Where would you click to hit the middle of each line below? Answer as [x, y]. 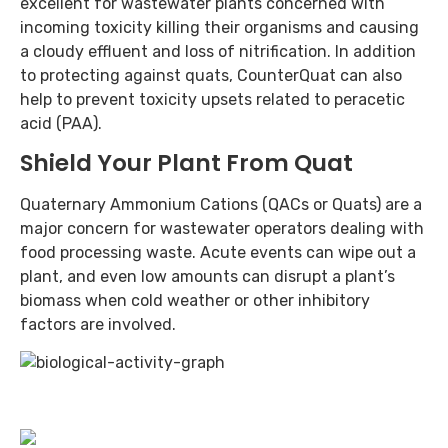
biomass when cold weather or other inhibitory [195, 301]
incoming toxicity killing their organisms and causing [219, 27]
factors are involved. [98, 325]
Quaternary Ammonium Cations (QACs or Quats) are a [221, 205]
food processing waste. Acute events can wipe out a [218, 253]
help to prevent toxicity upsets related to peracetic [212, 99]
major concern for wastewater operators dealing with [222, 229]
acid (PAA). [61, 123]
